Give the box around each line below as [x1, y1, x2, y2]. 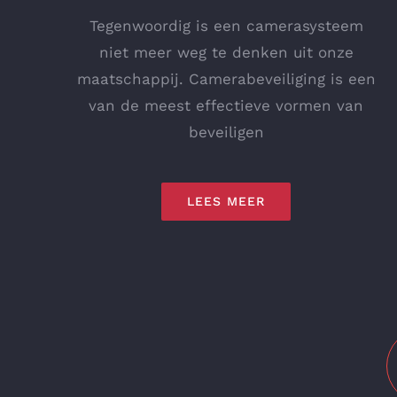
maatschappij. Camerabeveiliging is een [76, 69, 376, 88]
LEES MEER [187, 193, 266, 208]
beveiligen [188, 122, 264, 141]
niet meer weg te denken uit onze [98, 43, 354, 61]
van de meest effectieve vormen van [89, 96, 364, 114]
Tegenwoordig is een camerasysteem [89, 16, 363, 35]
